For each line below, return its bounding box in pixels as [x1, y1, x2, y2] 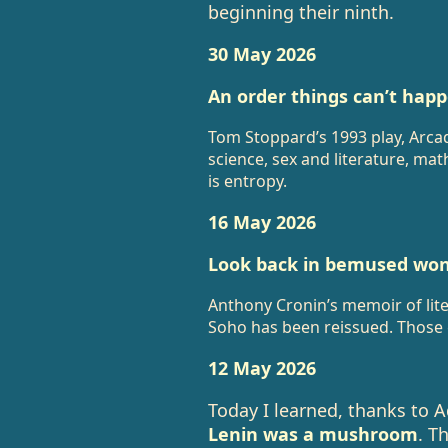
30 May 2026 [207, 42, 316, 66]
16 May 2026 [207, 210, 316, 234]
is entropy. [207, 170, 287, 192]
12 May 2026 [207, 356, 316, 380]
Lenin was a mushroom [207, 422, 418, 446]
